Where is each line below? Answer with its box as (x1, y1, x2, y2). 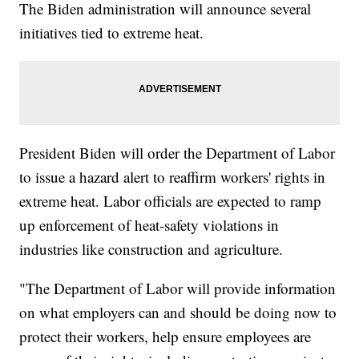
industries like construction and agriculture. (19, 239, 288, 260)
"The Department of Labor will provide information (19, 278, 337, 299)
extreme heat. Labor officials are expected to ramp (19, 191, 322, 212)
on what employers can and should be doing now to (19, 302, 337, 323)
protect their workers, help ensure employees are (19, 326, 312, 347)
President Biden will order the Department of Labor (19, 143, 336, 163)
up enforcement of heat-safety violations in (19, 215, 280, 236)
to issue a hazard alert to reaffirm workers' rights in (19, 167, 326, 188)
